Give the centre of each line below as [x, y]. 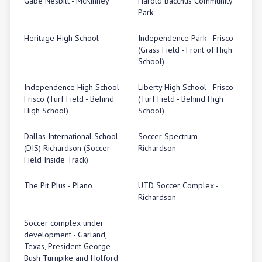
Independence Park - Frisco [186, 38]
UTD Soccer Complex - [178, 185]
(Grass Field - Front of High [185, 50]
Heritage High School [61, 38]
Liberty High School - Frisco [186, 87]
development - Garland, [65, 235]
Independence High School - [74, 87]
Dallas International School [71, 136]
